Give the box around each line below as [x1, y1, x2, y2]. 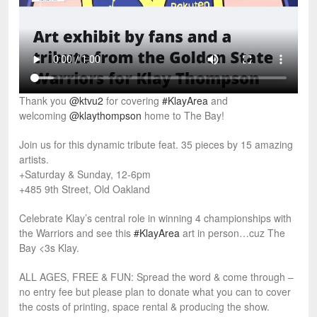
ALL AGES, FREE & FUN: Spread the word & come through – [19, 270, 294, 284]
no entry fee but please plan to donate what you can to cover [19, 284, 291, 299]
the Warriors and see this [19, 226, 134, 241]
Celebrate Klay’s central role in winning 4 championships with [19, 211, 292, 226]
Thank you [19, 93, 69, 108]
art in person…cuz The [180, 226, 285, 241]
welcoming [19, 108, 69, 123]
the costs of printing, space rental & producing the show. [19, 299, 270, 314]
